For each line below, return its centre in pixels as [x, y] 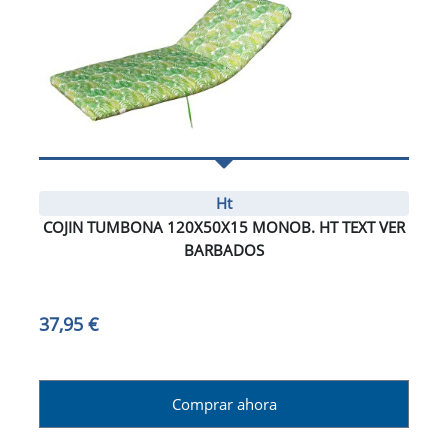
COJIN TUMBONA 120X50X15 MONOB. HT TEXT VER [224, 227]
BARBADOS [224, 250]
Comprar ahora [224, 404]
